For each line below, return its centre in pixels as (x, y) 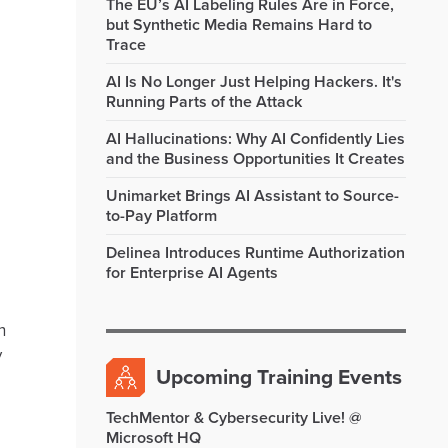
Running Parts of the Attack (204, 102)
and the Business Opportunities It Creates (255, 159)
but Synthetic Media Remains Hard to (239, 25)
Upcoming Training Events (279, 377)
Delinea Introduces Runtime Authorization (255, 253)
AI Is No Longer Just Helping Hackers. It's (254, 82)
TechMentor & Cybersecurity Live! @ (234, 418)
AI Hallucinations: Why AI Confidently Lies (255, 139)
